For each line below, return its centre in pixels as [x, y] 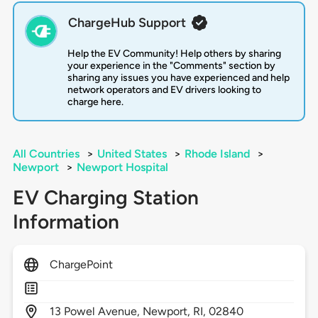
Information [66, 222]
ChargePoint [81, 265]
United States [132, 154]
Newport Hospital [122, 168]
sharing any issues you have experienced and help [178, 78]
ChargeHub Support [127, 23]
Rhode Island [217, 154]
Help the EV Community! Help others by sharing [174, 54]
